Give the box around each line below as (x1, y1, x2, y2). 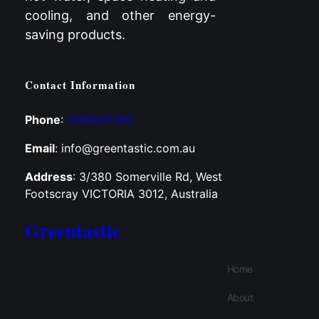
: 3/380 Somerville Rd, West (73, 169, 222, 184)
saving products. (25, 26, 125, 42)
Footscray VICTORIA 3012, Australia (25, 187, 218, 202)
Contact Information (25, 76, 135, 93)
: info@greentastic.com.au (55, 141, 195, 156)
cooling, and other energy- (25, 7, 216, 23)
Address (25, 169, 73, 184)
